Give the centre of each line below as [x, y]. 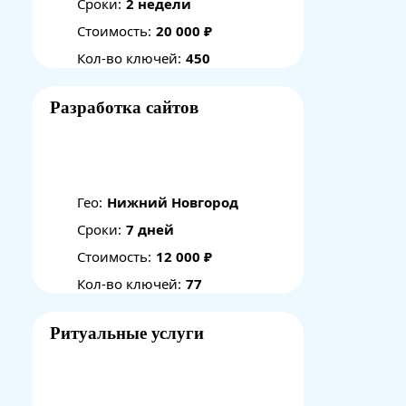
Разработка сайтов [124, 107]
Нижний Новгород [173, 202]
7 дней [150, 229]
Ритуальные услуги [127, 333]
